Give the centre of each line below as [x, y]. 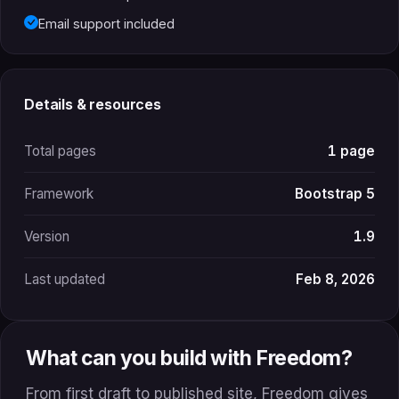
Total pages [60, 151]
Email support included [106, 23]
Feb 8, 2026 [335, 279]
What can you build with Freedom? [189, 358]
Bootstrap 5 [335, 193]
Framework [59, 193]
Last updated [65, 279]
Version [47, 236]
